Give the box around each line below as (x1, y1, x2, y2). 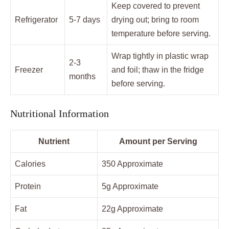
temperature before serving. (111, 29, 211, 38)
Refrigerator (15, 15, 58, 25)
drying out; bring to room (111, 15, 199, 25)
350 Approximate (102, 159, 163, 169)
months (69, 72, 96, 81)
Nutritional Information (10, 108, 109, 120)
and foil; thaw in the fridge (111, 65, 204, 75)
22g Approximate (102, 204, 163, 214)
